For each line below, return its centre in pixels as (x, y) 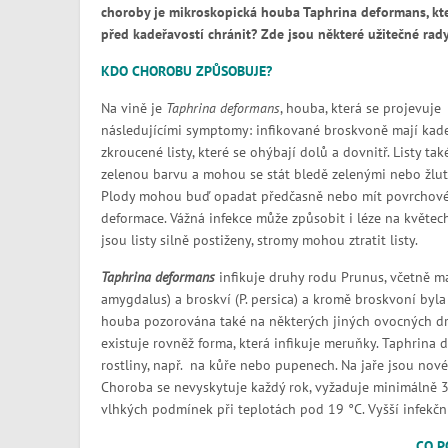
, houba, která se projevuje (360, 108)
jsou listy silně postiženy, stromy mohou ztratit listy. (259, 240)
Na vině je (133, 108)
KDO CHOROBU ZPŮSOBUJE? (186, 71)
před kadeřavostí (152, 34)
